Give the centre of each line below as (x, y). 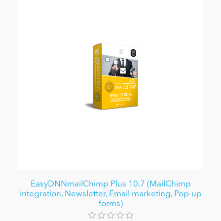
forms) (110, 204)
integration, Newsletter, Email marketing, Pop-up (110, 194)
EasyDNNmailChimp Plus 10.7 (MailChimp (110, 184)
